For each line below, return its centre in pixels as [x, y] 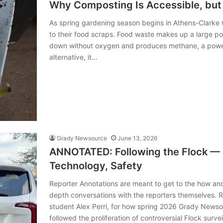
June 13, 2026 [137, 138]
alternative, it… [73, 57]
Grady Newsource [82, 138]
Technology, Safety [96, 166]
